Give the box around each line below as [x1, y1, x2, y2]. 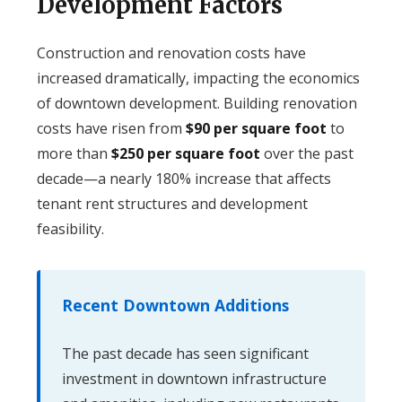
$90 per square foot [185, 118, 327, 138]
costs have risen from [36, 118, 186, 138]
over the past [259, 143, 354, 163]
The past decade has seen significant [61, 343, 309, 363]
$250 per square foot [110, 143, 260, 163]
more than [36, 143, 111, 163]
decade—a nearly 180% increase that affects [36, 168, 331, 188]
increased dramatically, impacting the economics [36, 67, 360, 88]
